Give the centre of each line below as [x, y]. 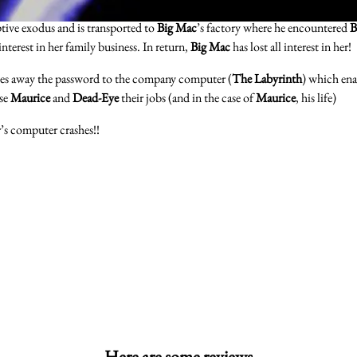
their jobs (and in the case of [187, 97]
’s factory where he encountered [273, 27]
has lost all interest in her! [291, 46]
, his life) [316, 97]
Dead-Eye [96, 97]
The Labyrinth [267, 78]
